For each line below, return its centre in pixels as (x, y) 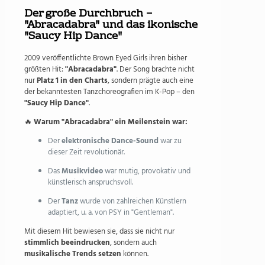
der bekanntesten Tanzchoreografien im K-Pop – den (109, 92)
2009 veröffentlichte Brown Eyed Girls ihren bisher (106, 59)
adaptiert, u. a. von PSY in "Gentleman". (111, 213)
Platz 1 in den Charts (72, 81)
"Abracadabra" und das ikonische (111, 25)
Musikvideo (82, 172)
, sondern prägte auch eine (151, 81)
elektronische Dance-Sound (110, 141)
